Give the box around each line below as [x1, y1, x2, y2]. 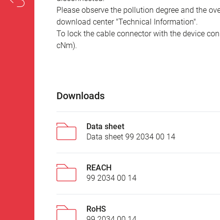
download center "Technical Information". [56, 17, 198, 27]
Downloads [56, 90, 105, 102]
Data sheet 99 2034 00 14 [86, 132, 175, 142]
